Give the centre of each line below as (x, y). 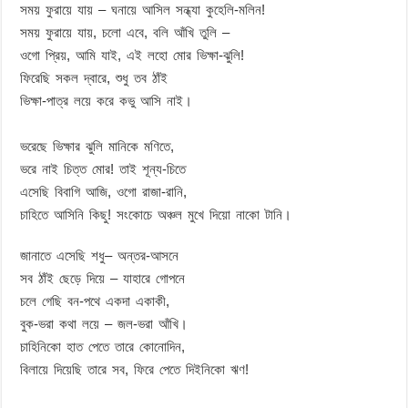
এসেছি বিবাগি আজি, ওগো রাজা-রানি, (104, 191)
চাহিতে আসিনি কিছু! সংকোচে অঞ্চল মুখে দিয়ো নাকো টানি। (156, 214)
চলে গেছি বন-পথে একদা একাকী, (95, 301)
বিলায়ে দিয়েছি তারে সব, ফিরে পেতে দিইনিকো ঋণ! (135, 369)
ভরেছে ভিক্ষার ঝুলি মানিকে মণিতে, (97, 146)
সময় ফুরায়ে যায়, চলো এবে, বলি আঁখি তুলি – (125, 32)
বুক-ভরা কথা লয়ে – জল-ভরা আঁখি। (104, 323)
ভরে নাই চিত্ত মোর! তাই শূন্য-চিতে (103, 168)
